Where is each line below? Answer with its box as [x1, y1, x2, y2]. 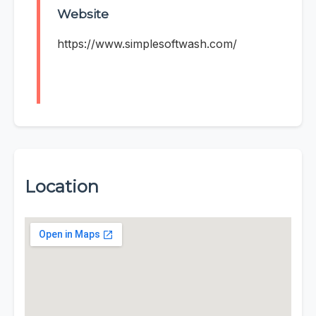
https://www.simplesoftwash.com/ [57, 37, 237, 51]
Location [25, 176, 99, 197]
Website [57, 6, 109, 22]
